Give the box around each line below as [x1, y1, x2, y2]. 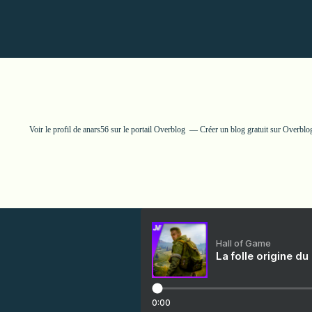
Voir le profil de [29, 125, 83, 134]
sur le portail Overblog [109, 125, 185, 134]
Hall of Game [216, 237, 271, 249]
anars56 [83, 125, 109, 134]
